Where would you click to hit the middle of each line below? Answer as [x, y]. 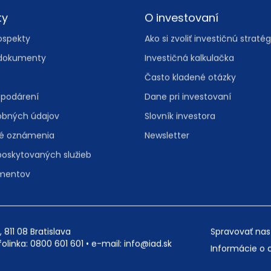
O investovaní [181, 53]
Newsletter [167, 171]
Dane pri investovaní [188, 132]
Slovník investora [180, 152]
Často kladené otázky [190, 113]
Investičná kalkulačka [189, 93]
